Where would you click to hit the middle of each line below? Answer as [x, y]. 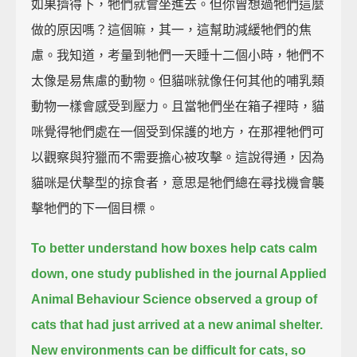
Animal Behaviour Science [112, 299]
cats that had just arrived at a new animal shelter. [177, 324]
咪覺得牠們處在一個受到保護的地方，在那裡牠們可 [178, 131]
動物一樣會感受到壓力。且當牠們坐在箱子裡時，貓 [178, 106]
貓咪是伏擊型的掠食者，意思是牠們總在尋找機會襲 [178, 182]
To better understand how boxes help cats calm [175, 248]
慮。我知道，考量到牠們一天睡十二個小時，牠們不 [178, 55]
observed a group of [256, 299]
